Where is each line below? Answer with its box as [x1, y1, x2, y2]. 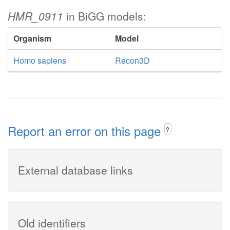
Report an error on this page [8, 122, 164, 140]
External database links [18, 162, 133, 178]
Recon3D [115, 54, 150, 66]
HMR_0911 [8, 8, 63, 24]
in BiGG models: [63, 8, 146, 24]
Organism [13, 32, 51, 44]
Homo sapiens [13, 54, 66, 66]
